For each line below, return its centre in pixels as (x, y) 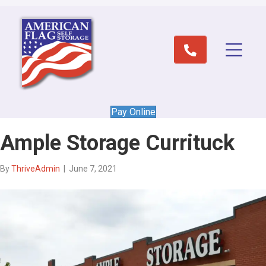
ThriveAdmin (36, 169)
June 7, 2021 (93, 169)
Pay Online (133, 112)
